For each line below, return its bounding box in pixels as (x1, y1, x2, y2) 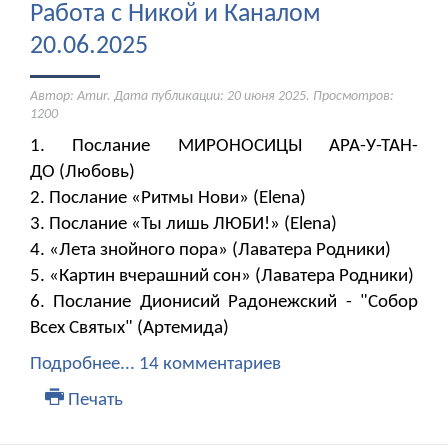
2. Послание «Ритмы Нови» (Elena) (30, 189, 306, 209)
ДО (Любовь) (30, 163, 135, 183)
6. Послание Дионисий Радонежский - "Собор (30, 293, 418, 313)
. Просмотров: (306, 89, 394, 105)
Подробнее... (30, 355, 135, 375)
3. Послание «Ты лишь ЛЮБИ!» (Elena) (30, 215, 337, 235)
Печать (63, 391, 123, 411)
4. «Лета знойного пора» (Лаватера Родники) (30, 241, 391, 261)
